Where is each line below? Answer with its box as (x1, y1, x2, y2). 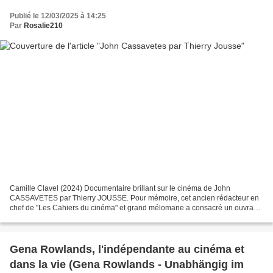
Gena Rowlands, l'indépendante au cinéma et (10, 243, 244, 256)
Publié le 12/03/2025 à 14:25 (10, 11, 106, 20)
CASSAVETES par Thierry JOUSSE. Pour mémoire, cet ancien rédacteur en (10, 194, 259, 203)
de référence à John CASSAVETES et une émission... (10, 213, 186, 222)
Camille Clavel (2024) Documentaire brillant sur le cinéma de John (10, 184, 230, 193)
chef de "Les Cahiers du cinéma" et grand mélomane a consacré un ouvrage (10, 204, 262, 213)
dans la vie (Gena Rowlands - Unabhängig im (10, 258, 244, 271)
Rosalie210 (24, 21, 63, 30)
